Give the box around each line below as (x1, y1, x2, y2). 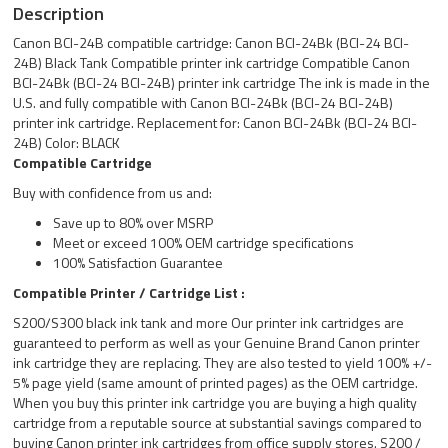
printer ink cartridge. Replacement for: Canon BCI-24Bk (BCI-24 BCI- (13, 112, 418, 133)
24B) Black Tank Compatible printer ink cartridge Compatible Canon (13, 52, 411, 73)
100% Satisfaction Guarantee (53, 252, 224, 273)
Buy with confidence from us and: (13, 182, 213, 203)
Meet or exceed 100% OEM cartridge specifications (53, 232, 355, 253)
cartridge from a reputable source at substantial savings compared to (13, 412, 423, 433)
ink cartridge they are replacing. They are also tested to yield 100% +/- (13, 352, 433, 373)
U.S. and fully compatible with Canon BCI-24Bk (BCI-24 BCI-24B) (13, 92, 394, 113)
